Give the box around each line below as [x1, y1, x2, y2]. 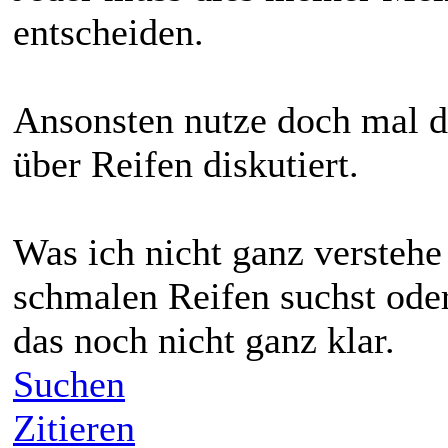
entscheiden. [13, 11, 204, 54]
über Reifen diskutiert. [13, 143, 359, 186]
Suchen [13, 363, 125, 406]
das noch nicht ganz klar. [13, 319, 395, 362]
